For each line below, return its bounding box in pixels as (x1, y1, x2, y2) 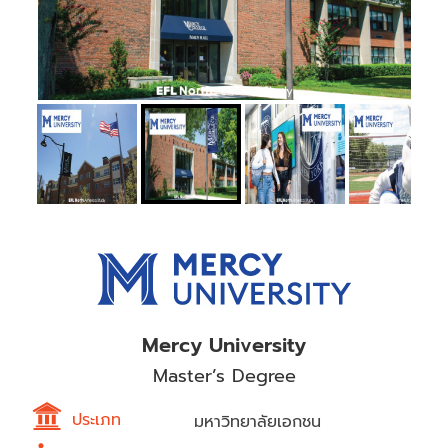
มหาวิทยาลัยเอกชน (193, 409, 321, 434)
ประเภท (72, 407, 122, 432)
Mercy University (142, 329, 306, 360)
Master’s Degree (152, 361, 296, 390)
